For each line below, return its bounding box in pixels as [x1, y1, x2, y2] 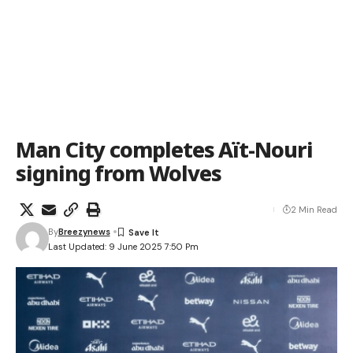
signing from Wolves [16, 158, 221, 188]
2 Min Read [291, 204, 337, 215]
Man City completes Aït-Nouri [16, 135, 313, 164]
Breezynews [58, 226, 110, 237]
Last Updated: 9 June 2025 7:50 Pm [47, 240, 199, 252]
